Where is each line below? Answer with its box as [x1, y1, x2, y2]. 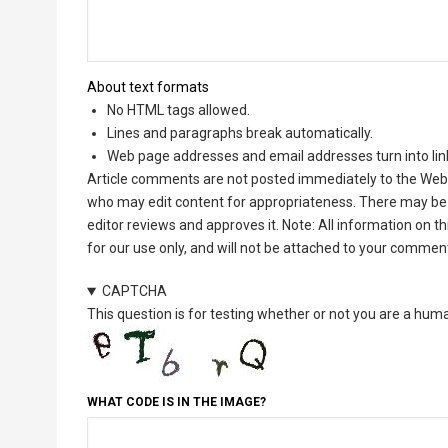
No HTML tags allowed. [107, 102, 250, 119]
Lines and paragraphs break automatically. [107, 125, 373, 142]
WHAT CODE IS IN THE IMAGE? [87, 395, 266, 410]
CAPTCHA [101, 283, 167, 300]
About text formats [87, 79, 209, 96]
